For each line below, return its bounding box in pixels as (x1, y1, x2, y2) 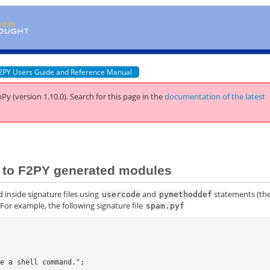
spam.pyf (146, 201, 185, 210)
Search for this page (70, 91, 141, 102)
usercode (102, 189, 141, 199)
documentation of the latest (165, 91, 266, 102)
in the (140, 91, 165, 102)
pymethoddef (159, 189, 213, 199)
